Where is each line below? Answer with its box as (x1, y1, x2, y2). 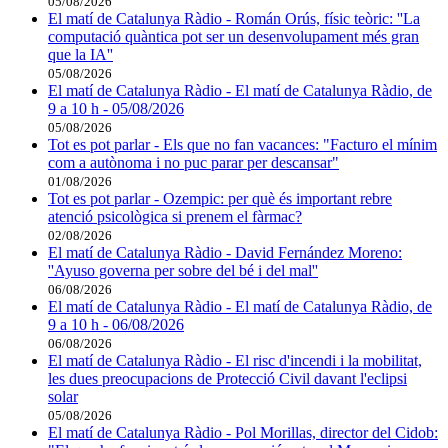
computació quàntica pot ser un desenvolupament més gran (48, 28, 419, 46)
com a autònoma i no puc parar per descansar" (48, 154, 339, 172)
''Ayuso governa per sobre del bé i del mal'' (48, 262, 318, 280)
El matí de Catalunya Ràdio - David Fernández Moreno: (48, 244, 402, 262)
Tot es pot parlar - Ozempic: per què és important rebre (48, 190, 392, 208)
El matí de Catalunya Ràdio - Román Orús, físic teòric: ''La (48, 10, 420, 28)
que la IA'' (48, 46, 113, 64)
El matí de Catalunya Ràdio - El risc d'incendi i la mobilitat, (48, 352, 422, 370)
